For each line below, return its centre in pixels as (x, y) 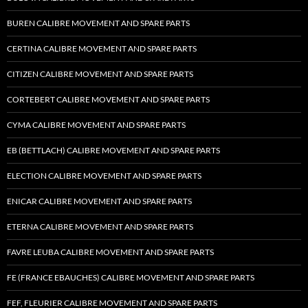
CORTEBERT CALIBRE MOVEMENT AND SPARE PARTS (108, 100)
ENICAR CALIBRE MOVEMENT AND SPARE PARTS (99, 201)
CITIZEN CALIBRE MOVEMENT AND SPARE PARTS (100, 74)
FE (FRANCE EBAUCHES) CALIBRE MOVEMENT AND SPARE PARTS (131, 278)
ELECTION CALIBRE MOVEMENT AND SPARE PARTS (104, 176)
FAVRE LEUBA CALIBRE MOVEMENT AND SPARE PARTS (110, 252)
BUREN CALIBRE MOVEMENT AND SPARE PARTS (98, 23)
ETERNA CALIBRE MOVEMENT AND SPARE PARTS (100, 227)
